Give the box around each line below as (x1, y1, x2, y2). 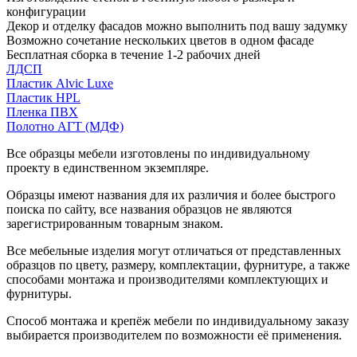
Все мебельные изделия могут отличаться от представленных (6, 243, 341, 257)
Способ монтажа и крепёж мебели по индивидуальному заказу (6, 313, 349, 328)
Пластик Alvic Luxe (6, 76, 113, 90)
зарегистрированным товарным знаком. (6, 216, 223, 230)
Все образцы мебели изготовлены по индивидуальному (6, 146, 310, 160)
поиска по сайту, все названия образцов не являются (6, 202, 292, 216)
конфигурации (6, 4, 86, 18)
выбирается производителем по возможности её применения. (6, 328, 342, 342)
